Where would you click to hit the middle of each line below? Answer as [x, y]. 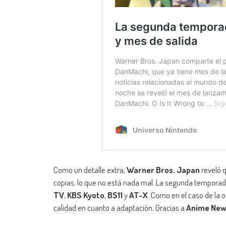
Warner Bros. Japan [163, 170]
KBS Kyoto [86, 195]
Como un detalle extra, [90, 170]
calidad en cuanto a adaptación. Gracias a [120, 208]
